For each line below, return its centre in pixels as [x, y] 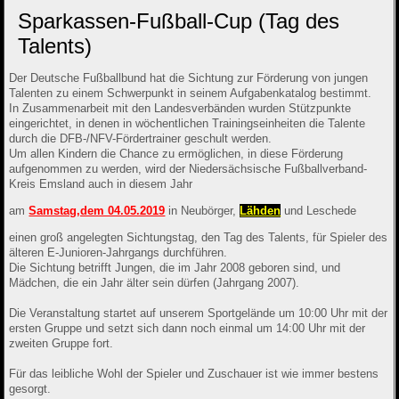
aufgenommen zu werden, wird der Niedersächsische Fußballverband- [188, 169]
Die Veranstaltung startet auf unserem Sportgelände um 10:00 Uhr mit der [199, 313]
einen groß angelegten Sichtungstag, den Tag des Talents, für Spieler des [199, 238]
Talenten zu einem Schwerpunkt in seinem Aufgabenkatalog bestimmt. [191, 94]
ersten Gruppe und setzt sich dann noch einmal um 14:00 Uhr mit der [187, 329]
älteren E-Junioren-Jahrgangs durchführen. [118, 253]
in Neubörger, [203, 211]
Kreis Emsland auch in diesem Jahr [101, 184]
